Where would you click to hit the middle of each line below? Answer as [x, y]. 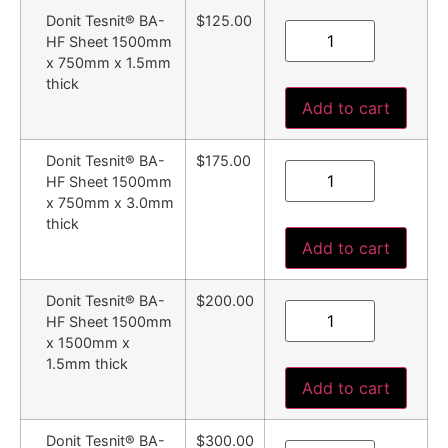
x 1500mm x [88, 342]
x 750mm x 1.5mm [108, 62]
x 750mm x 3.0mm [110, 202]
